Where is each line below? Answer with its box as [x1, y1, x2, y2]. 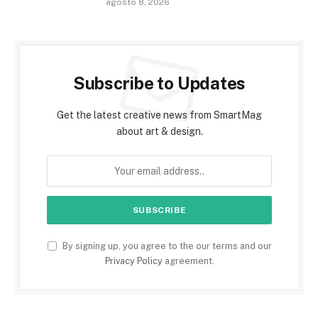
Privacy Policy [104, 256, 163, 267]
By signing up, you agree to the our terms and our [60, 241, 272, 252]
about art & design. [116, 126, 203, 138]
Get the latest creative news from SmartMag [57, 109, 262, 121]
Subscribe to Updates [72, 73, 246, 94]
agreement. [162, 256, 214, 267]
